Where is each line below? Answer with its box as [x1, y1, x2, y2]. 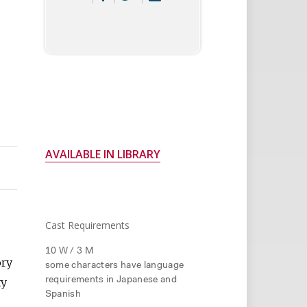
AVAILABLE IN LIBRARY [45, 147, 160, 162]
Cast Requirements [45, 219, 130, 232]
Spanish [45, 289, 82, 299]
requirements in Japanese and [45, 275, 177, 285]
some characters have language [45, 260, 184, 271]
